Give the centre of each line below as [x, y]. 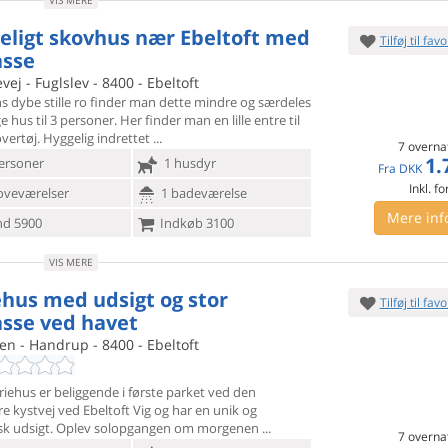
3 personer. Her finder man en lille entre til [175, 120]
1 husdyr [188, 163]
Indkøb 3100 [195, 223]
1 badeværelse [202, 193]
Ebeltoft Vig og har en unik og [170, 410]
